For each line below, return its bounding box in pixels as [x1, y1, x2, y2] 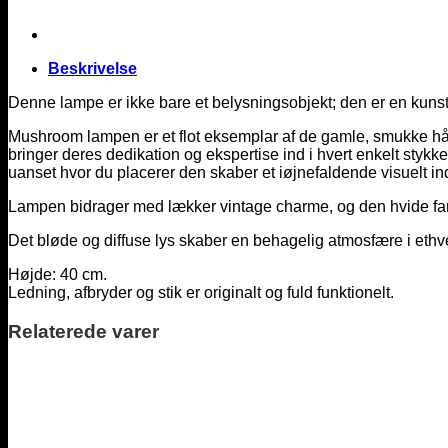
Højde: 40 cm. [8, 265, 107, 283]
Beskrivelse [48, 59, 137, 77]
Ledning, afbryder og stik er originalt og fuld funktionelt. [8, 283, 394, 301]
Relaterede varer [8, 320, 159, 342]
